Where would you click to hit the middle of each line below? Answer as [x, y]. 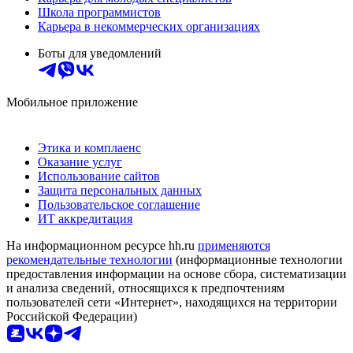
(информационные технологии [258, 260]
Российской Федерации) [72, 317]
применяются [234, 246]
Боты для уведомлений [100, 54]
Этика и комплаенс [89, 148]
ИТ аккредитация [85, 219]
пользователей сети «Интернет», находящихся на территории [172, 303]
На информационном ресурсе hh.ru [102, 246]
